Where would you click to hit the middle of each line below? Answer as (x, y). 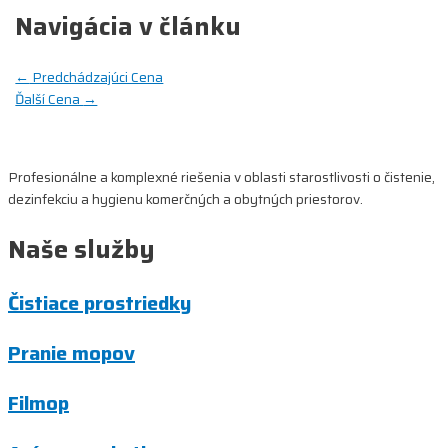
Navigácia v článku (128, 26)
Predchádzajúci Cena (96, 76)
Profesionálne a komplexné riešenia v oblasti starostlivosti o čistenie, (221, 176)
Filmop (38, 403)
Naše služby (81, 249)
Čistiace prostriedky (99, 303)
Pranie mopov (71, 353)
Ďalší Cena (49, 98)
